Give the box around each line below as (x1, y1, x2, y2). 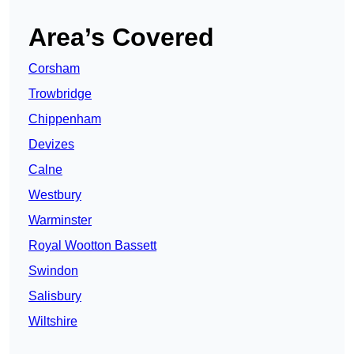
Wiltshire (28, 314, 77, 329)
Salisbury (28, 289, 81, 303)
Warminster (28, 213, 92, 228)
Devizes (28, 137, 74, 152)
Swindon (28, 264, 78, 278)
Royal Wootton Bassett (28, 239, 156, 253)
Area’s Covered (28, 23, 214, 52)
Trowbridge (28, 87, 92, 101)
